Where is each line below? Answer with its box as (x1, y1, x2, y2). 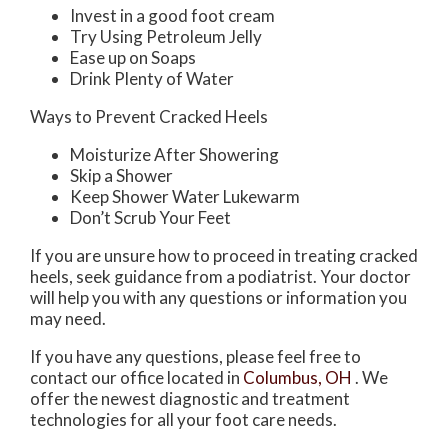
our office (91, 366, 164, 388)
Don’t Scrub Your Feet (70, 206, 231, 228)
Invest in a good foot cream (70, 4, 275, 26)
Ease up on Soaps (70, 46, 196, 68)
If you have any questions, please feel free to (30, 345, 361, 367)
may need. (30, 307, 109, 329)
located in (164, 366, 243, 388)
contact (30, 366, 91, 388)
